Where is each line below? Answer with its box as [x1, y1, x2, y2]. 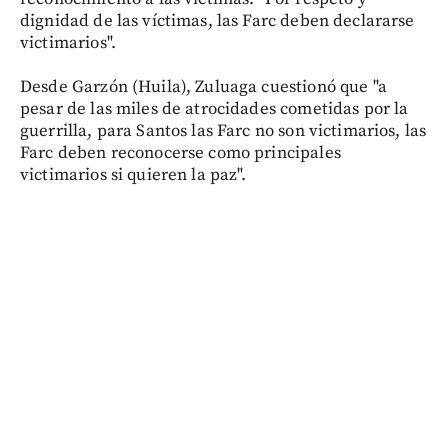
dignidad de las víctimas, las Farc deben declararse [20, 10, 415, 32]
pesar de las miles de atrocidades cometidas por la [20, 98, 409, 120]
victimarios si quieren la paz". [20, 164, 247, 186]
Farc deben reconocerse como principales [20, 142, 341, 164]
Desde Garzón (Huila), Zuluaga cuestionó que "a [20, 76, 387, 98]
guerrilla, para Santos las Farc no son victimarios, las [20, 120, 427, 142]
